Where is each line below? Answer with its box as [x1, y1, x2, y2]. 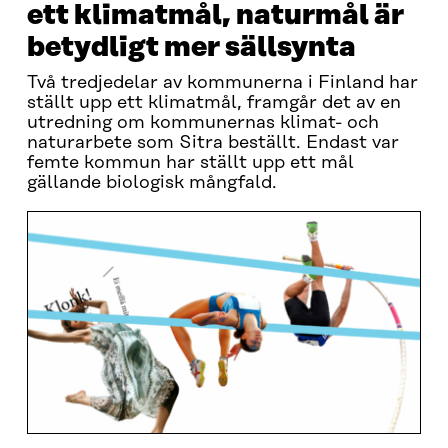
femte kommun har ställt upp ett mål [26, 153, 354, 173]
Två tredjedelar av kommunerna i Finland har [26, 73, 418, 93]
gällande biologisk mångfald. [26, 173, 277, 193]
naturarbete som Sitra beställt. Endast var [26, 133, 399, 153]
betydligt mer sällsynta [26, 32, 356, 63]
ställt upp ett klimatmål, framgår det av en [26, 93, 401, 113]
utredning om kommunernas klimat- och [26, 113, 379, 133]
